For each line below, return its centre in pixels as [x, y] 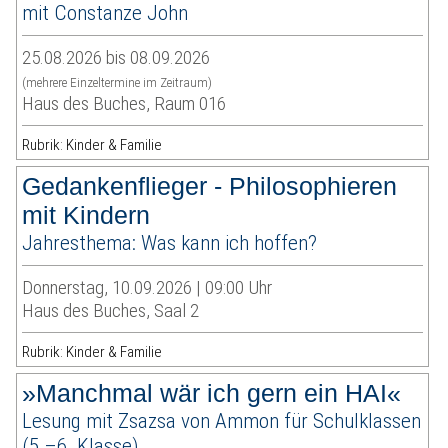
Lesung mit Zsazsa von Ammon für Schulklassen [222, 421]
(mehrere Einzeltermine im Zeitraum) [117, 83]
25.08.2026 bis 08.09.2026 [116, 58]
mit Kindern [86, 215]
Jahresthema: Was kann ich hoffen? [170, 243]
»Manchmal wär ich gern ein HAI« [212, 393]
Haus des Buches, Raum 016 [124, 104]
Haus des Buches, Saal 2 [111, 311]
